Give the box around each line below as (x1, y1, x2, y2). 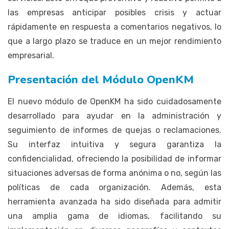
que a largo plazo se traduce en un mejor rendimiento (8, 36, 221, 46)
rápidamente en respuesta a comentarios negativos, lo (8, 21, 221, 32)
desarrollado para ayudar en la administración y (8, 110, 221, 121)
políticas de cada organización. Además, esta (8, 182, 221, 192)
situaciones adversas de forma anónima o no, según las (8, 168, 221, 178)
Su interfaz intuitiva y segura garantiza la (8, 139, 221, 149)
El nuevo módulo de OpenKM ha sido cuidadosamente (8, 96, 221, 106)
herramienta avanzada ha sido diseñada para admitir (8, 196, 221, 207)
